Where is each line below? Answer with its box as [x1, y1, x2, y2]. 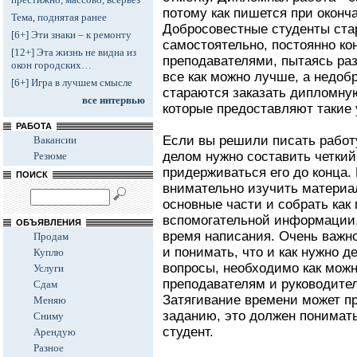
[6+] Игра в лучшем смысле [11, 76, 132, 88]
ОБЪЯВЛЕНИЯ [11, 218, 86, 227]
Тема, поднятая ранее [11, 11, 107, 23]
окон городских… [11, 59, 92, 71]
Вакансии [33, 134, 76, 146]
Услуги [33, 262, 64, 274]
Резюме [33, 150, 67, 162]
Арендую [33, 326, 76, 338]
